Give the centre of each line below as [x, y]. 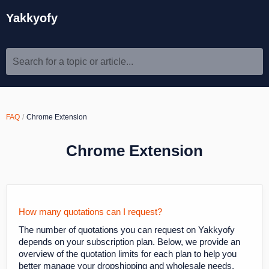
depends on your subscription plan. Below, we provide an [129, 242]
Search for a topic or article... [73, 62]
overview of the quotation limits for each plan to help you [128, 254]
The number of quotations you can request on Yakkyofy [127, 230]
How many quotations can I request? [90, 212]
